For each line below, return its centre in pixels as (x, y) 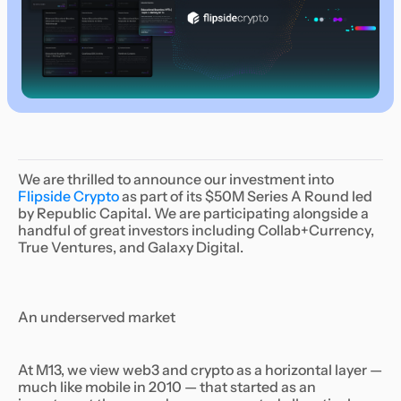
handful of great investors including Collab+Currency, (196, 230)
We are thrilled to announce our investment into (176, 179)
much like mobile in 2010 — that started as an (167, 387)
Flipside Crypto (68, 196)
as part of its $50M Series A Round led (246, 196)
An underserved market (97, 317)
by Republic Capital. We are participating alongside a (193, 213)
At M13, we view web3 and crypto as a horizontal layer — (200, 370)
